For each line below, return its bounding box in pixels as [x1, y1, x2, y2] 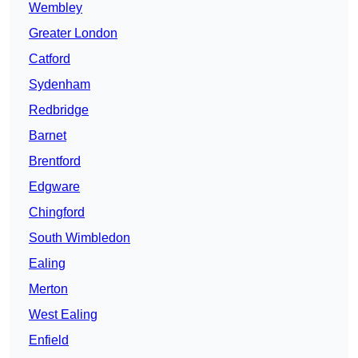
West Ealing [29, 308, 97, 322]
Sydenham [29, 78, 90, 92]
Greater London [29, 26, 117, 41]
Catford [29, 52, 70, 66]
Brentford [29, 154, 81, 169]
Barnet [29, 129, 66, 143]
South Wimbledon [29, 231, 130, 245]
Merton [29, 282, 68, 296]
